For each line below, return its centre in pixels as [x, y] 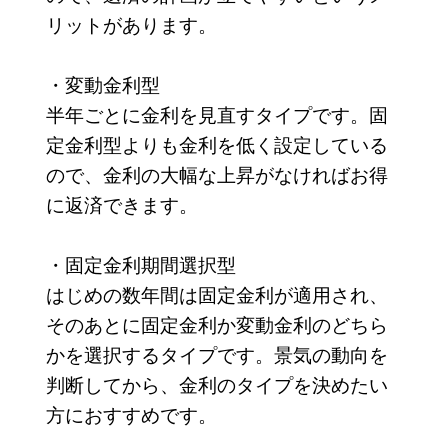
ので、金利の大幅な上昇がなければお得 [216, 173]
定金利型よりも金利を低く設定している [216, 143]
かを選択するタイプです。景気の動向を [216, 353]
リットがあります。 [131, 23]
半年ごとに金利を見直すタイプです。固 [216, 113]
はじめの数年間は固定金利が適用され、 [216, 293]
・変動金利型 [102, 83]
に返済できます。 [121, 203]
